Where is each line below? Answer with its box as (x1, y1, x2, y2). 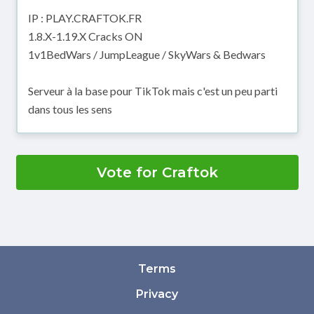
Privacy (136, 287, 178, 301)
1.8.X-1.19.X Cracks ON (27, 29, 143, 43)
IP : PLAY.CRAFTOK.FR (27, 11, 142, 25)
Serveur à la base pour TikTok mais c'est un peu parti (27, 84, 278, 98)
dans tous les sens (27, 102, 112, 116)
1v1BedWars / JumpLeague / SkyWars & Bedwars (27, 48, 266, 62)
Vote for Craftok (96, 164, 218, 182)
